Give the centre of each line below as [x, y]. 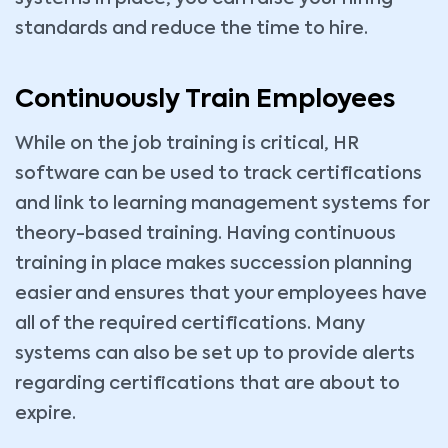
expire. [45, 414]
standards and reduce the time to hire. [191, 29]
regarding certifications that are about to [207, 384]
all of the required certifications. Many [190, 324]
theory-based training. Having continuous [205, 234]
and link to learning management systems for [222, 204]
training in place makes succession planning [213, 264]
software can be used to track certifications [218, 174]
